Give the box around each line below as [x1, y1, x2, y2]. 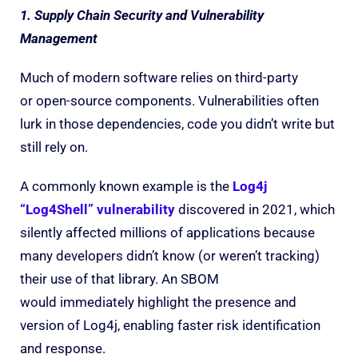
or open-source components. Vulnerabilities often [20, 92, 319, 109]
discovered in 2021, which [175, 201, 335, 217]
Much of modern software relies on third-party [20, 69, 298, 86]
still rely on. [20, 138, 88, 155]
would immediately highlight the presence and [20, 293, 296, 310]
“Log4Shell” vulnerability [20, 201, 175, 217]
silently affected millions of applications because [20, 224, 315, 241]
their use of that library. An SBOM [20, 270, 219, 287]
